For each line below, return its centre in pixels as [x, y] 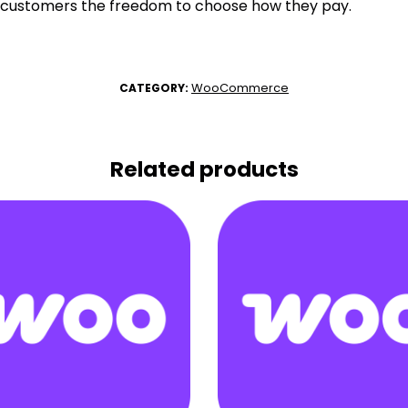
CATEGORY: [155, 88]
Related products [204, 170]
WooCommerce [240, 88]
